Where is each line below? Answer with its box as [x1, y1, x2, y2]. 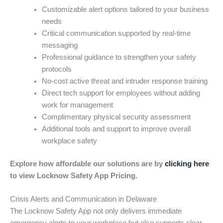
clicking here [165, 159, 209, 168]
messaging [41, 41, 78, 49]
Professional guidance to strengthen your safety [41, 53, 196, 61]
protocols [41, 65, 72, 73]
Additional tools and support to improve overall [41, 124, 191, 133]
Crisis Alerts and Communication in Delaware [10, 195, 157, 204]
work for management [41, 101, 113, 109]
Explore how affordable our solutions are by [10, 159, 165, 168]
